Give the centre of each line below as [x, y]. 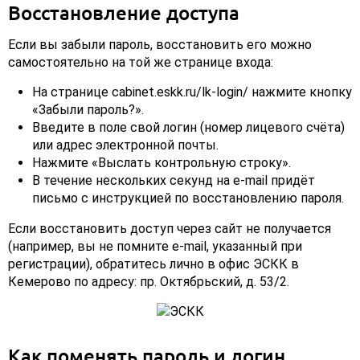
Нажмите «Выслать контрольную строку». [162, 163]
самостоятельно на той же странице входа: [141, 63]
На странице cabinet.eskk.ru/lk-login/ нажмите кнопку [192, 92]
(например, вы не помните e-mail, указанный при [155, 247]
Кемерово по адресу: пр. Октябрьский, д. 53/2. [149, 282]
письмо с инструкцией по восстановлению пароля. [188, 198]
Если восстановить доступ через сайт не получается [170, 229]
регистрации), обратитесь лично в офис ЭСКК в [153, 264]
